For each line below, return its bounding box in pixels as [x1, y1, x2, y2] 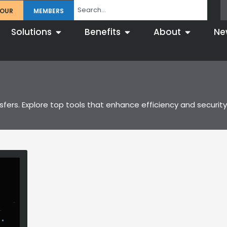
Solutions [11, 26, 52, 39]
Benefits [85, 26, 121, 39]
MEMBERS [33, 6, 64, 15]
